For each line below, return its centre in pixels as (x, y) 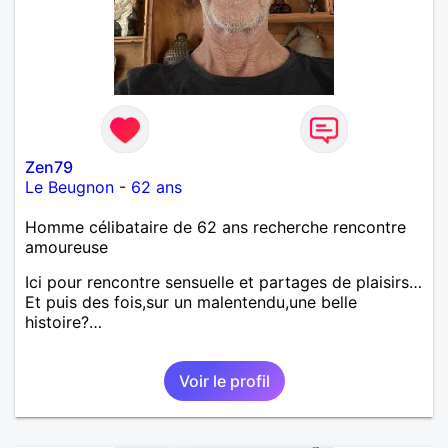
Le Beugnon (69, 186)
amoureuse (66, 246)
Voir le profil (224, 380)
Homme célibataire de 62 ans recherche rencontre (215, 226)
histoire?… (63, 321)
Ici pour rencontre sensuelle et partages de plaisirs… (223, 281)
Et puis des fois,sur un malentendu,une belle (191, 301)
